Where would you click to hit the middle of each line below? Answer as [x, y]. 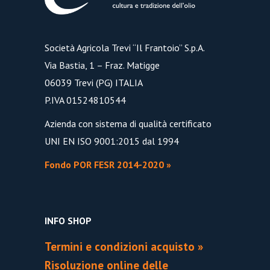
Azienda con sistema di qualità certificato [128, 124]
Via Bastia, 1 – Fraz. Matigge [102, 65]
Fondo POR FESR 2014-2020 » [108, 165]
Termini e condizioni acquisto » [124, 247]
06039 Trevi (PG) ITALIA [94, 83]
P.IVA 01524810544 [85, 100]
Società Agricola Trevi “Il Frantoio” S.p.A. [125, 48]
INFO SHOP [68, 221]
